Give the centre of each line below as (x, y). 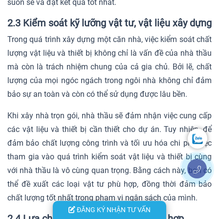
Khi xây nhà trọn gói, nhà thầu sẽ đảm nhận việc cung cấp (109, 115)
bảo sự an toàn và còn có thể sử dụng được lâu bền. (97, 94)
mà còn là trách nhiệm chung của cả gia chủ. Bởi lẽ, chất (109, 66)
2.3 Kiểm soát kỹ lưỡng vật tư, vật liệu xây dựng (109, 23)
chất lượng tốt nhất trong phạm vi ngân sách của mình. (102, 197)
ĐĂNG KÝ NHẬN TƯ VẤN (113, 210)
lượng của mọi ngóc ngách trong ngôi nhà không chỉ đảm (109, 80)
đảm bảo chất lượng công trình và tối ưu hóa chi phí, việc (109, 143)
